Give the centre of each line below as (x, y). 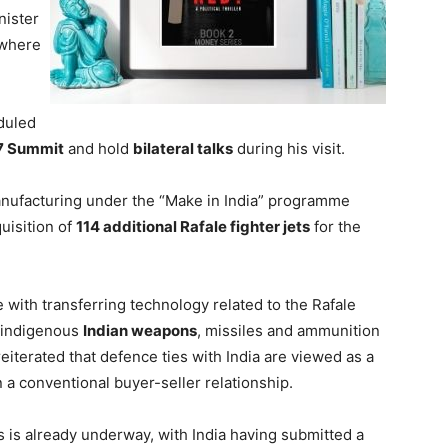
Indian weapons (140, 330)
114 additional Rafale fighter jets (193, 226)
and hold (98, 148)
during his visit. (289, 148)
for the (335, 226)
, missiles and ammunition (288, 330)
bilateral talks (183, 148)
